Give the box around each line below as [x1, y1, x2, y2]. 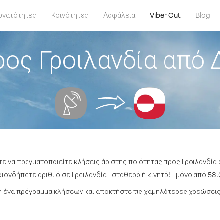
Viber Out [149, 10, 181, 20]
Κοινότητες [51, 10, 88, 20]
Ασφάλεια [103, 10, 135, 20]
